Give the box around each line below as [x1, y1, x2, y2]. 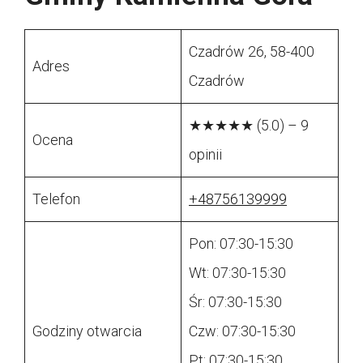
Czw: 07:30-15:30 [189, 322, 296, 340]
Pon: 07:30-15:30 [189, 235, 293, 253]
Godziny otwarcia [32, 322, 142, 340]
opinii [189, 146, 222, 164]
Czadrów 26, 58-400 [189, 43, 314, 61]
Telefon [32, 190, 80, 208]
